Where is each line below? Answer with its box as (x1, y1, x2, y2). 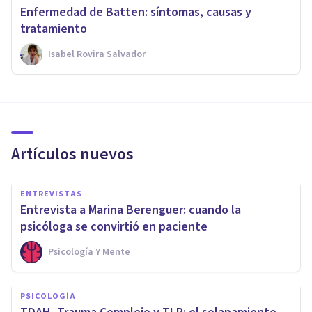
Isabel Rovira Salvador (48, 47, 146, 61)
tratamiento (20, 19, 87, 38)
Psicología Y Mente (48, 244, 130, 259)
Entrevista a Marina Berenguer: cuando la (20, 201, 241, 219)
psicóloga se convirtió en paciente (20, 217, 208, 235)
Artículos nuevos (11, 141, 134, 166)
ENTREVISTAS (20, 187, 82, 200)
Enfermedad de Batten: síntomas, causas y (20, 3, 251, 21)
